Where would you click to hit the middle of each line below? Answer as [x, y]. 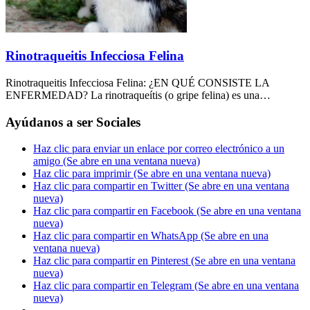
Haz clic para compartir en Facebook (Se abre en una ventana [167, 211]
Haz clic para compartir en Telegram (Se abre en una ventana [166, 286]
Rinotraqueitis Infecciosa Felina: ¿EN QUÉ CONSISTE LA [137, 82]
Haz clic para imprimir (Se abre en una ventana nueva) [152, 174]
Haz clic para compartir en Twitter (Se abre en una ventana [161, 186]
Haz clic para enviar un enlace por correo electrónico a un [159, 149]
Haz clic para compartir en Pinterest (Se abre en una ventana [164, 261]
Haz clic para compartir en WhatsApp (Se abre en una [151, 236]
